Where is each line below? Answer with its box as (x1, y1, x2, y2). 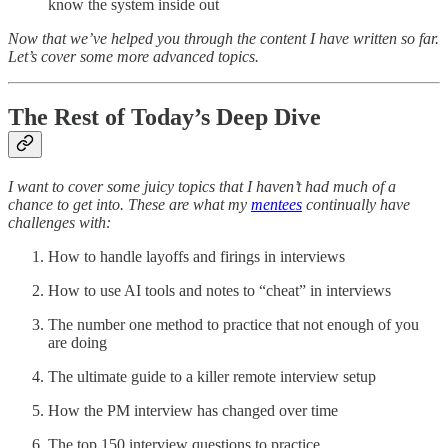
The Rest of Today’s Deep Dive (8, 104, 321, 131)
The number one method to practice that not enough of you (48, 316, 419, 333)
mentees (251, 196, 302, 213)
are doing (48, 334, 107, 351)
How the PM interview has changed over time (48, 402, 338, 419)
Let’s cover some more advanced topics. (8, 48, 259, 66)
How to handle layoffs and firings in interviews (48, 248, 345, 265)
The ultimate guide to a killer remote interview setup (48, 368, 376, 385)
